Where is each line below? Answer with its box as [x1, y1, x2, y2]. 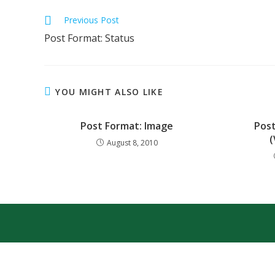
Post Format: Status [44, 31, 134, 45]
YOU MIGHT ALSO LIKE [55, 86, 164, 98]
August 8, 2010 [106, 137, 158, 148]
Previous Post [64, 14, 119, 26]
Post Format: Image [80, 119, 174, 133]
